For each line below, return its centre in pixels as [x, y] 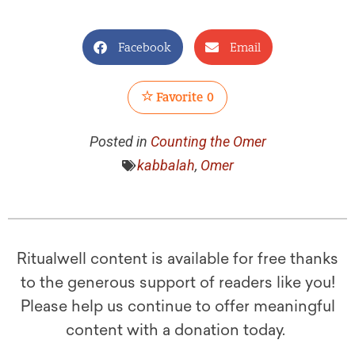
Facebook [145, 47]
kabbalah [166, 166]
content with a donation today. [177, 330]
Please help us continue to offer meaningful [177, 307]
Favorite [178, 97]
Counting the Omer [208, 142]
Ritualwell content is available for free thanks [177, 259]
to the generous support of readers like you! [177, 283]
